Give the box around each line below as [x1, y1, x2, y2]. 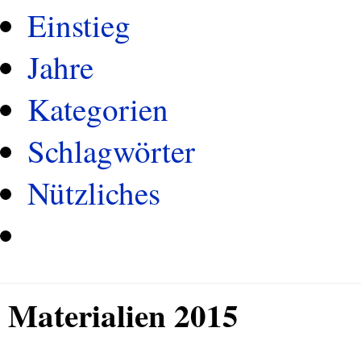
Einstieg [27, 4, 131, 46]
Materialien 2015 [8, 292, 239, 338]
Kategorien [27, 88, 168, 130]
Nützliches [27, 172, 160, 214]
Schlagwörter [27, 130, 195, 172]
